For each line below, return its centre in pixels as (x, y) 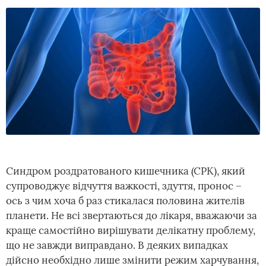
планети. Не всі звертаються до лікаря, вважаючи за (132, 216)
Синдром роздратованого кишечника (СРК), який (126, 171)
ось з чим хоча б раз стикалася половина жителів (125, 201)
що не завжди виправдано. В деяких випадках (117, 245)
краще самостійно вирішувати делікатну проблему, (131, 230)
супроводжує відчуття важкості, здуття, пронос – (124, 186)
